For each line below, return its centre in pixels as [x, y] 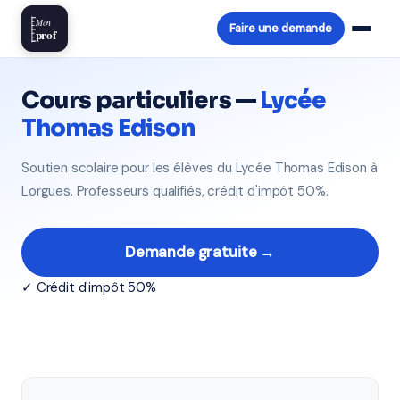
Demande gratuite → [200, 252]
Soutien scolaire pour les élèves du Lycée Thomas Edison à [200, 168]
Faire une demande [280, 28]
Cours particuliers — [141, 100]
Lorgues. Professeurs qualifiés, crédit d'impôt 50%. [175, 191]
